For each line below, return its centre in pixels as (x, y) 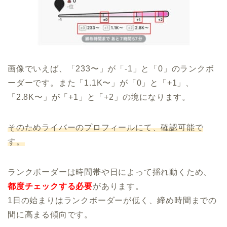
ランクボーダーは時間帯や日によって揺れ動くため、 (110, 172)
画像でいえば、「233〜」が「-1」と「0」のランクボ (111, 69)
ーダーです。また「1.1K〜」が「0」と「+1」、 (101, 83)
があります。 (118, 186)
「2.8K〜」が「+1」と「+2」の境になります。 (99, 97)
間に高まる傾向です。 (50, 215)
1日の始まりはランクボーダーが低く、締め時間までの (112, 201)
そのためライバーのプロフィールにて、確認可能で (106, 128)
